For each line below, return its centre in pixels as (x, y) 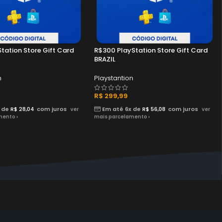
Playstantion (114, 78)
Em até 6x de (121, 109)
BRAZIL (105, 59)
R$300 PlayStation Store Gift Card (151, 50)
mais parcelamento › (122, 117)
